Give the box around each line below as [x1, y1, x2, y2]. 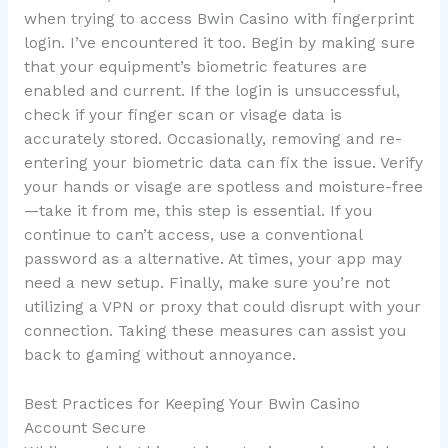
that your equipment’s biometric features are [23, 58, 367, 77]
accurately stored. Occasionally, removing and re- [23, 130, 402, 149]
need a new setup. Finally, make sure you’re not [23, 274, 390, 293]
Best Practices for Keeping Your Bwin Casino [23, 395, 360, 414]
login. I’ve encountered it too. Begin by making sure [23, 34, 415, 53]
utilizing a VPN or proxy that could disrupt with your [23, 298, 421, 317]
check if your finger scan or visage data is [23, 106, 342, 125]
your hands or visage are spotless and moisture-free [23, 178, 423, 197]
